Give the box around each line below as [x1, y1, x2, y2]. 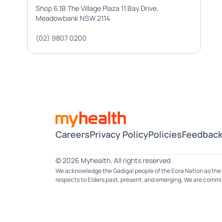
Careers [55, 128, 90, 140]
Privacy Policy [90, 128, 148, 140]
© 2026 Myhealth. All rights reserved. [55, 156, 172, 165]
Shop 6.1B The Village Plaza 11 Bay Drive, [35, 3, 159, 13]
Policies [148, 128, 182, 140]
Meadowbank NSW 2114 [35, 13, 110, 23]
